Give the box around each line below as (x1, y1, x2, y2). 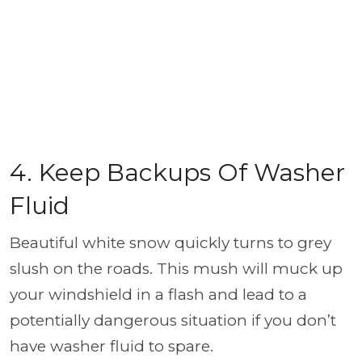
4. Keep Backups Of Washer (10, 158, 345, 187)
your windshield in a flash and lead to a (10, 285, 307, 304)
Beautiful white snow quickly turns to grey (10, 234, 331, 252)
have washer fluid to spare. (10, 337, 213, 356)
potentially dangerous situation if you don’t (10, 311, 336, 330)
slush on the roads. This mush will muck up (10, 259, 343, 278)
